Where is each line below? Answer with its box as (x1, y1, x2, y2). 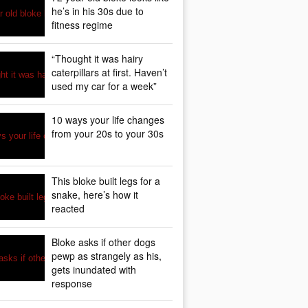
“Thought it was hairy (52, 52, 143, 65)
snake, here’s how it (52, 188, 138, 201)
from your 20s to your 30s (52, 126, 164, 140)
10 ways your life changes (52, 113, 164, 126)
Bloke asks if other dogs (52, 235, 155, 249)
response (52, 276, 92, 290)
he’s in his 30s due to (52, 4, 144, 18)
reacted (52, 201, 85, 215)
